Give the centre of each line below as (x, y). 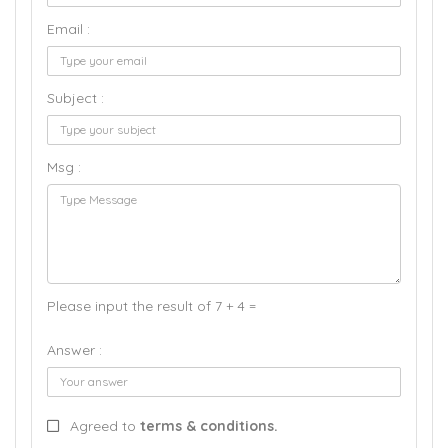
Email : (68, 29)
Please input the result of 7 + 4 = (151, 306)
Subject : (75, 98)
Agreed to (105, 426)
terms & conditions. (209, 426)
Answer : (74, 350)
